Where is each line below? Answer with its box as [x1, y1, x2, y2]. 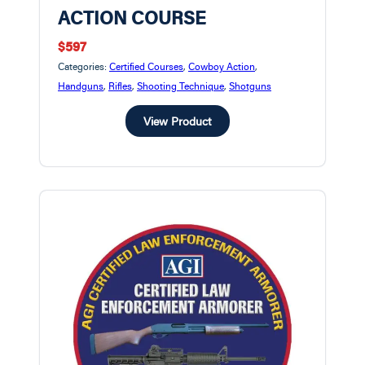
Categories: [58, 59, 109, 73]
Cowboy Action [188, 59, 255, 73]
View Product [143, 113, 212, 130]
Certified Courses [109, 59, 183, 73]
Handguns [58, 79, 103, 93]
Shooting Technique [137, 79, 224, 93]
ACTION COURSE [58, 6, 206, 30]
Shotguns [229, 79, 271, 93]
